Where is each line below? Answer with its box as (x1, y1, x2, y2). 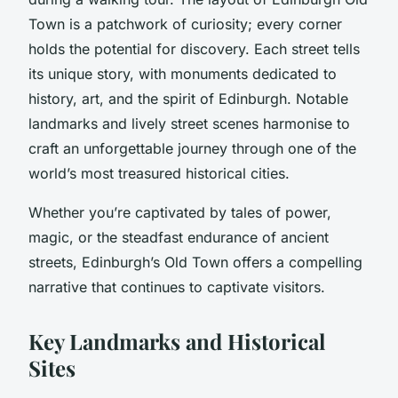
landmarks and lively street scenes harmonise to (28, 114, 350, 132)
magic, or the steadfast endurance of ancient (28, 227, 329, 246)
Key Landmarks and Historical (28, 326, 325, 355)
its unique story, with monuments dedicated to (28, 64, 337, 83)
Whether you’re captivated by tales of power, (28, 203, 331, 221)
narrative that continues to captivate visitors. (28, 277, 325, 296)
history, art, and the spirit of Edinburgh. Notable (28, 89, 348, 107)
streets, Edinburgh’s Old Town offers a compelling (28, 252, 362, 271)
